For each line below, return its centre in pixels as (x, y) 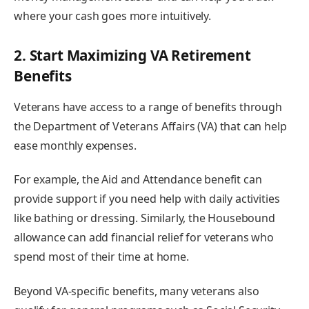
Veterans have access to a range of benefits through (148, 107)
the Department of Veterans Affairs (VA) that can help (150, 126)
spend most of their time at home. (103, 257)
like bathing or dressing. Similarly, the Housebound (144, 218)
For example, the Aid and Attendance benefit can (138, 180)
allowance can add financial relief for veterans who (144, 238)
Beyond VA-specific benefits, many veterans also (137, 291)
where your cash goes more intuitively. (114, 16)
